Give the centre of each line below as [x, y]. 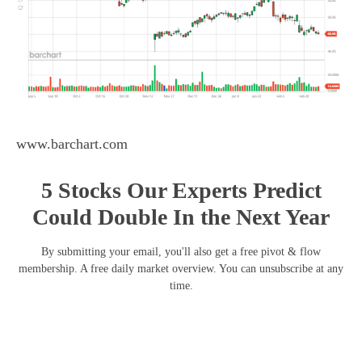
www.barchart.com [72, 143]
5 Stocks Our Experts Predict [181, 190]
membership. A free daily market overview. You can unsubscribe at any [181, 268]
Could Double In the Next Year [181, 217]
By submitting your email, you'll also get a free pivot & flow [181, 251]
